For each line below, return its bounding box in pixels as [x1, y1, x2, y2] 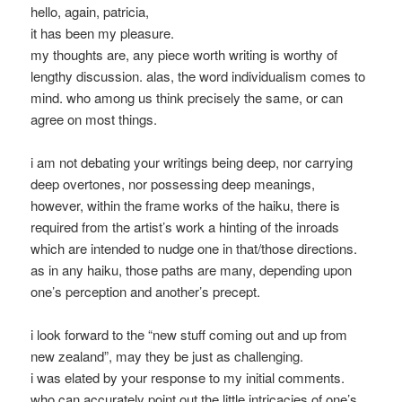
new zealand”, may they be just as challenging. [31, 345, 304, 365]
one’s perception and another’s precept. [31, 281, 261, 301]
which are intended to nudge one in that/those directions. [31, 238, 358, 258]
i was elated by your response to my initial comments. [31, 367, 345, 387]
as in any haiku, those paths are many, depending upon [31, 259, 353, 279]
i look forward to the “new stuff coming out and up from [31, 324, 348, 344]
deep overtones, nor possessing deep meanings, [31, 173, 316, 193]
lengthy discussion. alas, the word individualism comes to [31, 66, 366, 85]
